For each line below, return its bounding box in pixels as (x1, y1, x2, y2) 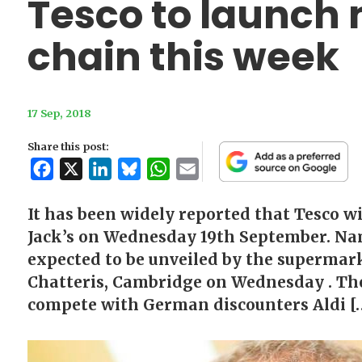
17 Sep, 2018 (27, 107, 91, 120)
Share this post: (27, 140, 109, 154)
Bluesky (140, 160, 188, 179)
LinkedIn (111, 160, 165, 179)
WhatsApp (169, 160, 232, 179)
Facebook (53, 160, 112, 179)
